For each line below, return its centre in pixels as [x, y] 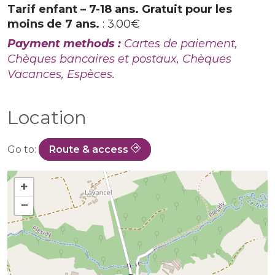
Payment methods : [66, 43]
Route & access [89, 149]
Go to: [23, 149]
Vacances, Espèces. [61, 74]
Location [47, 117]
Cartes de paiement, [181, 43]
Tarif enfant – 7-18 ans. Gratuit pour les [120, 9]
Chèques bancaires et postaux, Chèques [119, 59]
